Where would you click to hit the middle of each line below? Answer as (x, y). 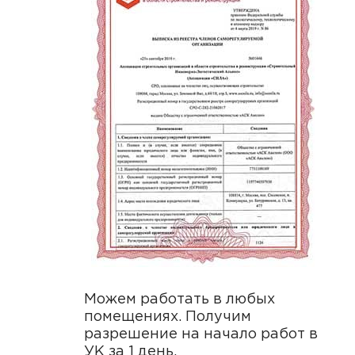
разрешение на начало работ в (200, 334)
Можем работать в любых (179, 300)
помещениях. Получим (167, 317)
